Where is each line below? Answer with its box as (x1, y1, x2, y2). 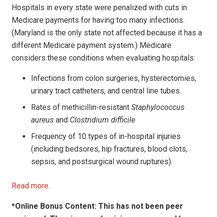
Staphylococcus (131, 102, 185, 112)
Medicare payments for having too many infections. (12, 15, 185, 25)
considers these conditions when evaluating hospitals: (12, 53, 195, 62)
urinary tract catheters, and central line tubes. (31, 86, 181, 95)
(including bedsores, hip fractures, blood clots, (31, 144, 187, 154)
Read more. (12, 181, 50, 190)
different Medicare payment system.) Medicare (12, 40, 171, 50)
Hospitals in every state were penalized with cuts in (12, 2, 187, 12)
